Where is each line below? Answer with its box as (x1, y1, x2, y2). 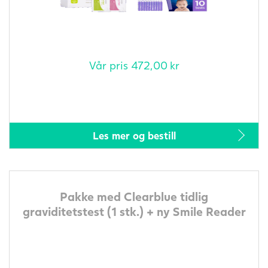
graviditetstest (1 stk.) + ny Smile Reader (22, 203, 246, 218)
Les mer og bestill (92, 129, 176, 142)
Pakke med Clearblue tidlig (60, 188, 208, 203)
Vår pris (89, 58, 131, 72)
